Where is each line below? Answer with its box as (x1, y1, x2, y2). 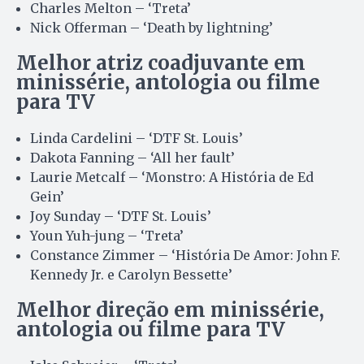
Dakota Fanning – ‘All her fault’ (30, 149, 235, 166)
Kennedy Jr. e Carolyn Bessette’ (30, 266, 232, 283)
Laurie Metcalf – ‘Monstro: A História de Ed (30, 168, 314, 185)
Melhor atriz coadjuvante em (16, 50, 305, 76)
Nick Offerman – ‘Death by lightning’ (30, 19, 273, 36)
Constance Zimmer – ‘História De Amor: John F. (30, 246, 340, 263)
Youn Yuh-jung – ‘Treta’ (30, 227, 184, 244)
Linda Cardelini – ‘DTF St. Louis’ (30, 129, 243, 146)
